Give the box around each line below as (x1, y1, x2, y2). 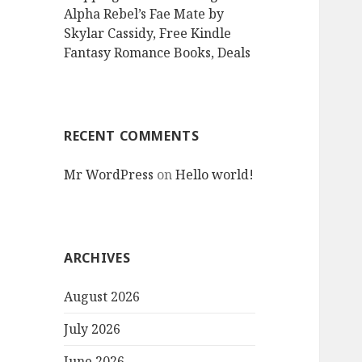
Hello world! (175, 166, 255, 184)
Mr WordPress (64, 166, 154, 184)
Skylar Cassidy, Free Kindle (64, 24, 232, 43)
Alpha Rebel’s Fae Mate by (64, 5, 225, 23)
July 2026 (64, 320, 121, 339)
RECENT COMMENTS (64, 127, 200, 145)
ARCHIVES (64, 249, 131, 267)
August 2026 (64, 288, 141, 306)
